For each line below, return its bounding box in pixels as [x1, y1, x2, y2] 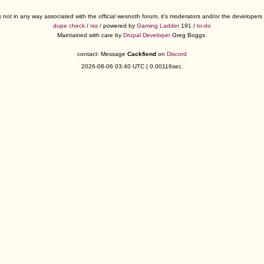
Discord [167, 51, 187, 58]
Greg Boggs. [170, 32, 207, 39]
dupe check [53, 22, 85, 29]
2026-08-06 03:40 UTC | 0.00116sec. [81, 63, 183, 70]
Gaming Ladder [137, 22, 179, 29]
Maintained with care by [57, 32, 123, 39]
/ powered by [98, 22, 137, 29]
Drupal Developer [123, 32, 170, 39]
